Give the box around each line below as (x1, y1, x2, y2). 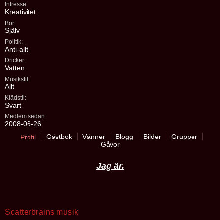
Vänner (82, 133, 105, 140)
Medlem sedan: (5, 113, 46, 120)
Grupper (171, 133, 197, 140)
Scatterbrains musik (5, 208, 79, 216)
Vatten (5, 64, 25, 72)
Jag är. (96, 161, 124, 171)
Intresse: (5, 1, 27, 8)
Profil (20, 133, 36, 141)
